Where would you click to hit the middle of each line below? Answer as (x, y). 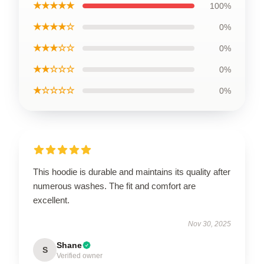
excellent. (51, 200)
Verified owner (80, 255)
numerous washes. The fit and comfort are (114, 186)
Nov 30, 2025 (209, 224)
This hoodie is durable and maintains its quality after (132, 171)
